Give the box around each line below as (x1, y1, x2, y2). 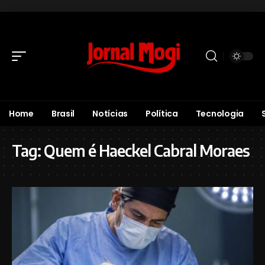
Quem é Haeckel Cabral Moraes (44, 141, 250, 160)
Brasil (51, 108, 75, 119)
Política (145, 108, 178, 119)
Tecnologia (195, 108, 244, 119)
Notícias (92, 108, 128, 119)
